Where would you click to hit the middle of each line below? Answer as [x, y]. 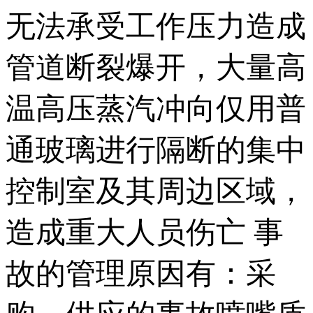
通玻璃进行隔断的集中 [156, 150]
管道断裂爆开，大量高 [156, 67]
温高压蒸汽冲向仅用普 [156, 108]
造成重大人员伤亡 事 [145, 232]
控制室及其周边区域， [156, 191]
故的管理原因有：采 [141, 273]
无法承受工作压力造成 [156, 26]
